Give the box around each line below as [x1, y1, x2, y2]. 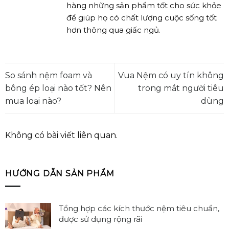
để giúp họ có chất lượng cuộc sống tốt [66, 13, 217, 23]
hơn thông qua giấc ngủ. [66, 25, 161, 35]
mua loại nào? [5, 96, 61, 106]
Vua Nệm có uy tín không [118, 70, 224, 80]
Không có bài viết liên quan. [5, 130, 118, 141]
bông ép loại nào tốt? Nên [5, 83, 111, 93]
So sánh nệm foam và [5, 70, 92, 80]
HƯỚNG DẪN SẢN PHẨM [5, 169, 114, 179]
